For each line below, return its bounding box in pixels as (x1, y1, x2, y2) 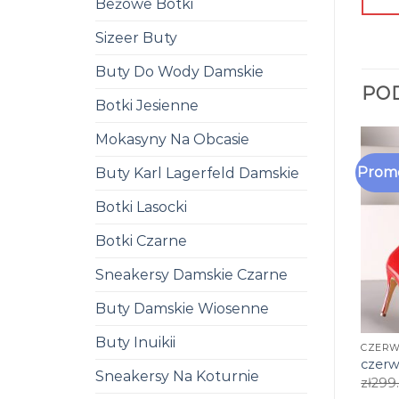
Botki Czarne (95, 232, 187, 249)
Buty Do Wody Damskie (95, 62, 264, 80)
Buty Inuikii (95, 333, 175, 351)
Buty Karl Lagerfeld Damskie (95, 164, 299, 182)
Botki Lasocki (95, 198, 187, 216)
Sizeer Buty (95, 28, 177, 46)
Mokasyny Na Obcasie (95, 130, 249, 148)
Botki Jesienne (95, 96, 199, 114)
